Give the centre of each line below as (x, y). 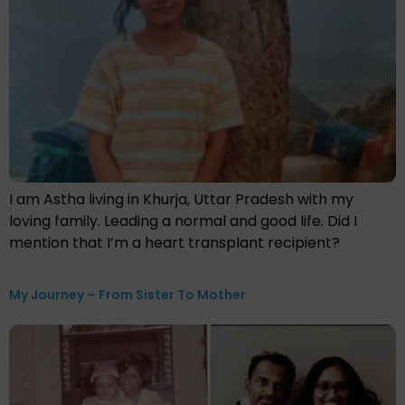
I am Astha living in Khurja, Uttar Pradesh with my (181, 199)
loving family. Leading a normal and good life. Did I (183, 221)
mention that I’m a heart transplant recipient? (174, 242)
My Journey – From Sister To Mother (127, 294)
